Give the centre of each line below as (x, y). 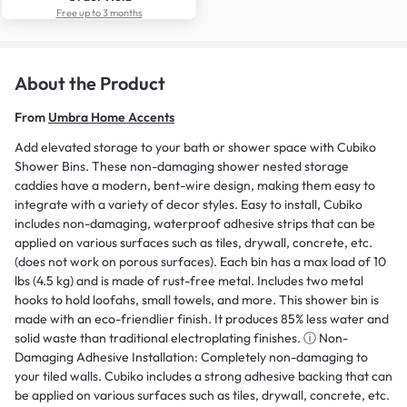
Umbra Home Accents (111, 117)
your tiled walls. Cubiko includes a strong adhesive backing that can (203, 376)
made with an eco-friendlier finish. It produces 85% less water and (202, 318)
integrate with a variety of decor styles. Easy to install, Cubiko (189, 204)
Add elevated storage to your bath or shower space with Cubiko (195, 147)
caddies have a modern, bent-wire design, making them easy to (195, 185)
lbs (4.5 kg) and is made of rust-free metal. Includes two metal (189, 280)
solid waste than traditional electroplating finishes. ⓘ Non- (181, 338)
